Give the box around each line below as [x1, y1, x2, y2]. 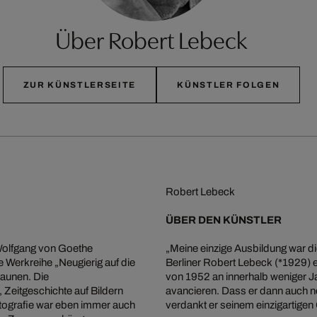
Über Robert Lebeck [54, 21, 248, 55]
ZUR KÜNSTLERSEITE [23, 79, 137, 90]
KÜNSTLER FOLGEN [177, 79, 280, 90]
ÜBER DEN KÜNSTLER [166, 214, 282, 226]
